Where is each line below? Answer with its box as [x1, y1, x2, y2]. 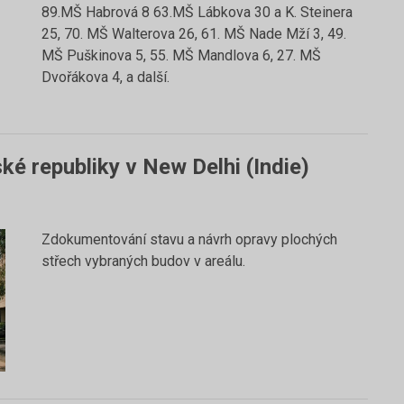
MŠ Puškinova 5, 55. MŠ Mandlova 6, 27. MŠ [41, 47, 321, 64]
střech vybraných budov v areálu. [41, 252, 245, 270]
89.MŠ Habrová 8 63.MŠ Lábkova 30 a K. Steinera [41, 4, 353, 21]
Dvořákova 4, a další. [41, 69, 170, 86]
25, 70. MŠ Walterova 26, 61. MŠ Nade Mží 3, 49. [41, 25, 346, 42]
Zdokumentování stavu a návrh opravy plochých [41, 231, 337, 248]
